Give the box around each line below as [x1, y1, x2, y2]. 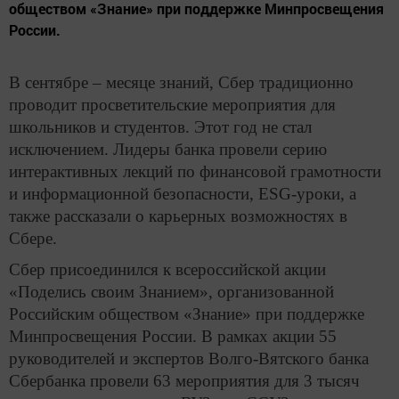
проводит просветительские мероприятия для [9, 94, 336, 114]
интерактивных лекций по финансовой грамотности [9, 161, 381, 181]
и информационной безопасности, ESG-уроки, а [9, 183, 356, 203]
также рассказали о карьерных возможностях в [9, 206, 347, 225]
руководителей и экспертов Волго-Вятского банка [9, 349, 369, 369]
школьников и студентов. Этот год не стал [9, 117, 312, 136]
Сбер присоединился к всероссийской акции [9, 260, 326, 280]
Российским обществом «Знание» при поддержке [9, 305, 364, 324]
